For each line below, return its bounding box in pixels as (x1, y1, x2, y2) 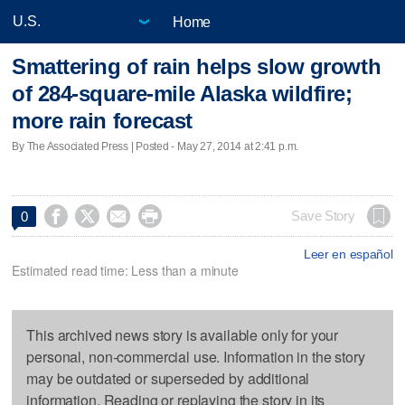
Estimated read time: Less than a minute (12, 260, 239, 279)
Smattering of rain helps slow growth (12, 54, 381, 80)
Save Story (291, 208, 355, 223)
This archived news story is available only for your (26, 324, 339, 345)
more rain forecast (12, 108, 193, 134)
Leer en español (303, 246, 393, 261)
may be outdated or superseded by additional (26, 367, 310, 389)
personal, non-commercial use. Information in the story (26, 345, 365, 367)
